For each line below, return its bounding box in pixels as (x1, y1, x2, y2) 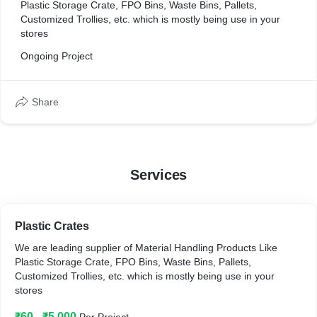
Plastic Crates (15, 220, 89, 232)
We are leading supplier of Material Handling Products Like (15, 242, 135, 253)
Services (130, 167, 187, 183)
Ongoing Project (21, 50, 93, 62)
